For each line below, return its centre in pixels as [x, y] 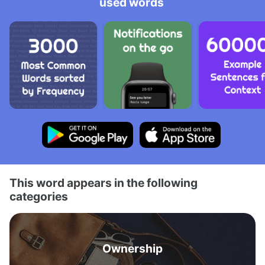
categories [39, 196]
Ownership [132, 248]
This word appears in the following [104, 183]
